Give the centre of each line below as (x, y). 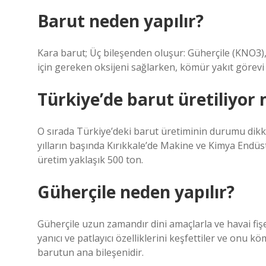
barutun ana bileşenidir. (91, 252)
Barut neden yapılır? (121, 21)
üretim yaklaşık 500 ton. (90, 160)
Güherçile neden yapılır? (136, 192)
